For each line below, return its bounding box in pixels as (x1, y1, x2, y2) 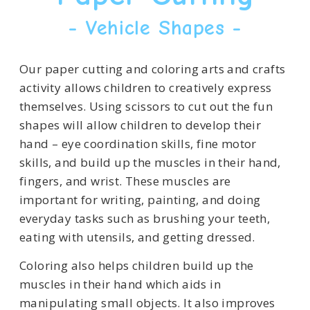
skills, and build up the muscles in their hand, (19, 154, 281, 170)
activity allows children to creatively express (19, 79, 272, 95)
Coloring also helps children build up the (19, 257, 254, 274)
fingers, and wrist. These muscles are (19, 172, 231, 189)
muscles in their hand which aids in (19, 276, 221, 293)
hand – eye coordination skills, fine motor (19, 135, 257, 152)
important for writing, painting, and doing (19, 191, 261, 208)
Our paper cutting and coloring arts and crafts (19, 60, 286, 77)
